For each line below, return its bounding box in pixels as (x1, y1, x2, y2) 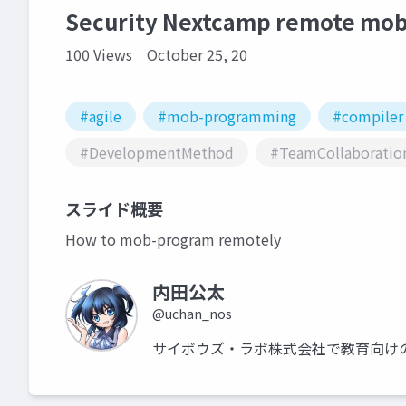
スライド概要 (65, 197, 163, 220)
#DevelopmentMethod (80, 141, 234, 163)
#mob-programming (158, 105, 296, 127)
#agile (80, 105, 121, 127)
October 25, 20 (147, 43, 247, 65)
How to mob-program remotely (65, 228, 281, 250)
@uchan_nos (152, 304, 232, 323)
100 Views (65, 43, 132, 65)
